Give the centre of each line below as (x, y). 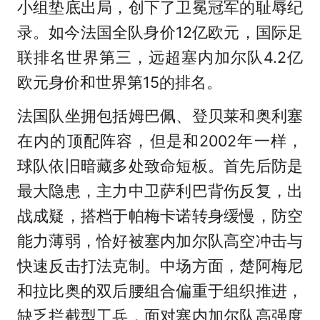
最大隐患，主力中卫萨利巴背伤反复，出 (160, 191)
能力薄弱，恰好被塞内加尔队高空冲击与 (160, 241)
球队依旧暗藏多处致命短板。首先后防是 (160, 166)
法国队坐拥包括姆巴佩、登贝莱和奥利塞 (160, 116)
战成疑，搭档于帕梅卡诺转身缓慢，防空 (160, 216)
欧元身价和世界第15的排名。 (119, 82)
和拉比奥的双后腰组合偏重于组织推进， (160, 291)
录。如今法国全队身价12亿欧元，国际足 (160, 32)
